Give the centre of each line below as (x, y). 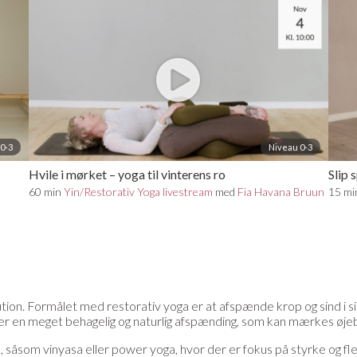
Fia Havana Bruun (280, 191)
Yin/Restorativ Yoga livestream (138, 191)
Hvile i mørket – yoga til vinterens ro (127, 174)
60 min (46, 191)
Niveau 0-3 (291, 147)
